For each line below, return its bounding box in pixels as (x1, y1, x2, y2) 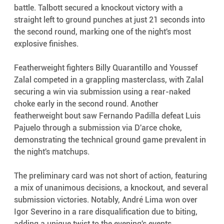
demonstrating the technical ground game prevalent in (13, 134, 208, 144)
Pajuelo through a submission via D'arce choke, (13, 122, 184, 132)
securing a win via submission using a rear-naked (13, 86, 192, 96)
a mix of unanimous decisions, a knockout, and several (13, 182, 210, 192)
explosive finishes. (13, 38, 78, 48)
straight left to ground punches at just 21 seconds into (13, 14, 207, 24)
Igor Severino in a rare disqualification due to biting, (13, 206, 199, 216)
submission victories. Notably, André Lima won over (13, 194, 199, 204)
